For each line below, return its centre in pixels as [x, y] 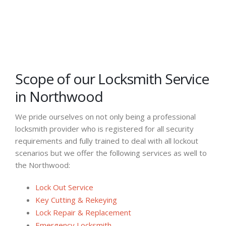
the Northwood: [43, 165]
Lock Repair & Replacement [83, 212]
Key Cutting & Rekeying [76, 200]
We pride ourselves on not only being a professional [105, 116]
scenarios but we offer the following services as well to [111, 153]
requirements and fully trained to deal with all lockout [107, 140]
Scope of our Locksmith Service [112, 78]
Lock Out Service [64, 187]
